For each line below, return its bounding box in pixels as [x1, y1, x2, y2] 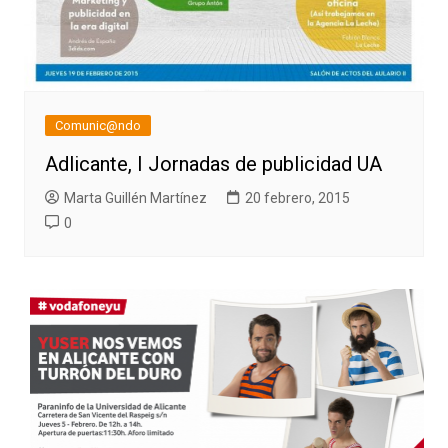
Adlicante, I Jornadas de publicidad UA [44, 152, 382, 177]
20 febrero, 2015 [244, 190, 350, 207]
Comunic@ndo [54, 118, 141, 134]
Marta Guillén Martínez [63, 190, 207, 207]
